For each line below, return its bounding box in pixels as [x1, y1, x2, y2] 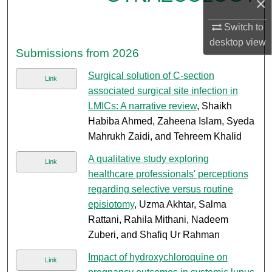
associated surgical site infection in [87, 86, 238, 97]
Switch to [221, 22, 263, 33]
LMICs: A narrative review [87, 101, 197, 112]
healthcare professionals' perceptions [87, 169, 248, 180]
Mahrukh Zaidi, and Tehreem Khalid [87, 131, 242, 142]
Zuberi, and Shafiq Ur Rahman [87, 229, 220, 240]
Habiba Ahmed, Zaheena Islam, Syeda [87, 116, 254, 127]
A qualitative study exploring [87, 154, 209, 165]
